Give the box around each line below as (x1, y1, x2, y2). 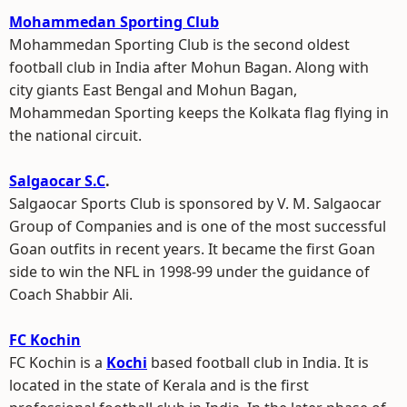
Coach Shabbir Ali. (9, 284, 133, 304)
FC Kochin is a (9, 352, 106, 372)
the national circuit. (9, 125, 142, 145)
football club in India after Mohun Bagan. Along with (9, 57, 369, 77)
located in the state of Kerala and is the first (9, 375, 309, 395)
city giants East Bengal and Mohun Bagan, (9, 80, 297, 100)
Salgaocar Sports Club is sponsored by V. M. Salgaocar (9, 194, 382, 213)
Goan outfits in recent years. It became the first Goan (9, 239, 375, 259)
